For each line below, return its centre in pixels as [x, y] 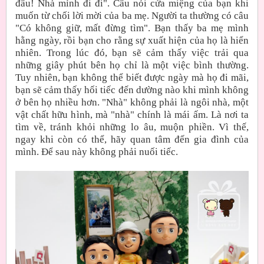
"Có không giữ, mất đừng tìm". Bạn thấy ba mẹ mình [132, 28]
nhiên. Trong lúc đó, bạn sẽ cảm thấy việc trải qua [132, 52]
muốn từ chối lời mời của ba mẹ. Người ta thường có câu [132, 15]
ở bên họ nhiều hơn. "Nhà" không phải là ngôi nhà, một [132, 102]
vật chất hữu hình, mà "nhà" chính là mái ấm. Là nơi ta [132, 114]
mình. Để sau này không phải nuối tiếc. [97, 151]
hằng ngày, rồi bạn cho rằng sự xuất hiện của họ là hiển [132, 40]
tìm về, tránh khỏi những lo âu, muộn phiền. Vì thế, [132, 127]
